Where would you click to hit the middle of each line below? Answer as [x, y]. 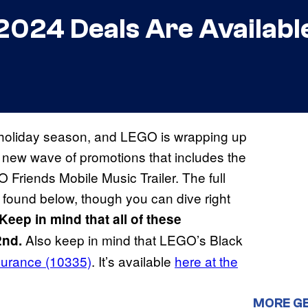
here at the [206, 261]
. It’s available [133, 261]
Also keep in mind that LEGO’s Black [134, 240]
